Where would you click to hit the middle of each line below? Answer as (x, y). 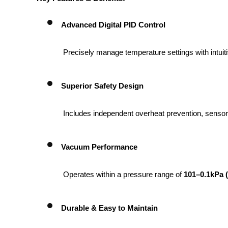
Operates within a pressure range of (123, 174)
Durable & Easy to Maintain (109, 208)
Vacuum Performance (99, 147)
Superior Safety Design (102, 86)
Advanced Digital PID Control (113, 25)
